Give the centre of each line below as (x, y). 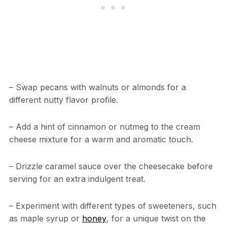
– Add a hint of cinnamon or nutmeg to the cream (104, 126)
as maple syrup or (45, 218)
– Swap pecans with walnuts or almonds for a (97, 87)
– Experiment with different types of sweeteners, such (112, 205)
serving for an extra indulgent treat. (77, 179)
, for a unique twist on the (156, 218)
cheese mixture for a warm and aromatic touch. (101, 139)
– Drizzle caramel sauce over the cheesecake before (111, 166)
